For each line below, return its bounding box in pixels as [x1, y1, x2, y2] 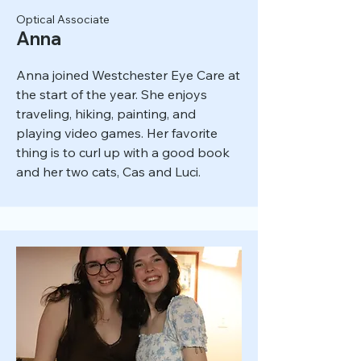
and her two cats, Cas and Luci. [16, 164, 201, 180]
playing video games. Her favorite [16, 125, 218, 141]
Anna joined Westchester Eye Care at [16, 67, 240, 83]
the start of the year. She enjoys [16, 86, 207, 102]
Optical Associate [16, 12, 110, 27]
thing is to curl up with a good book [16, 144, 230, 160]
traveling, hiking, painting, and [16, 106, 196, 122]
